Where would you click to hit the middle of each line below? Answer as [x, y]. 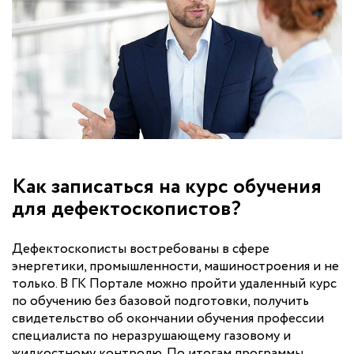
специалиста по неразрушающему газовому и [151, 336]
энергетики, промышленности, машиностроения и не [175, 266]
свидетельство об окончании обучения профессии [168, 318]
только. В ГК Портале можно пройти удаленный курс [174, 284]
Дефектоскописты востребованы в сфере [141, 249]
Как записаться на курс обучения [167, 186]
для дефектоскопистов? [126, 209]
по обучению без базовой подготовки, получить [160, 301]
